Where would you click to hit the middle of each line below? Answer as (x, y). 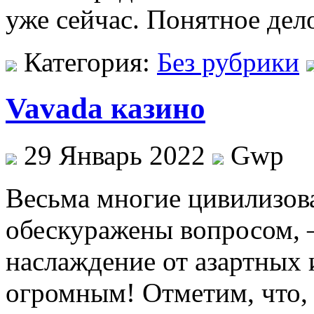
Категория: (87, 62)
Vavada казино (105, 109)
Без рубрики (228, 62)
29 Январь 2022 (115, 156)
